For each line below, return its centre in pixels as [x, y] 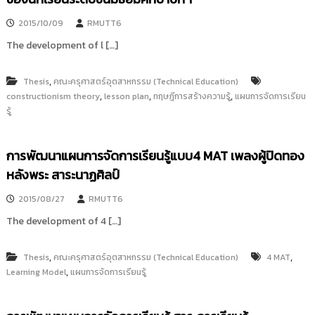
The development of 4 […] [63, 221]
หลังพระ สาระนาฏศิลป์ [63, 175]
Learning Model [36, 272]
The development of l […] [62, 45]
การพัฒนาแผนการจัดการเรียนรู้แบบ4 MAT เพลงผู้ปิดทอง [155, 156]
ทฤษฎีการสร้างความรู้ [192, 96]
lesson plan [126, 96]
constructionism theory [53, 96]
